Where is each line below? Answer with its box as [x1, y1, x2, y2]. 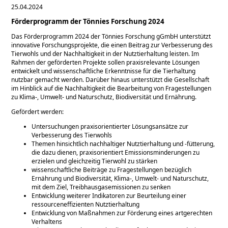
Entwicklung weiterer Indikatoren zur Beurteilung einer [32, 191, 187, 201]
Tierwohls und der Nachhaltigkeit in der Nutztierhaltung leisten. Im [11, 49, 199, 59]
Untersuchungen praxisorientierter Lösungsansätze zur [32, 122, 189, 131]
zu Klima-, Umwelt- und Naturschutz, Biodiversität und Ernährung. [11, 93, 197, 102]
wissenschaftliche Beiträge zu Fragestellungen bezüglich [32, 165, 192, 175]
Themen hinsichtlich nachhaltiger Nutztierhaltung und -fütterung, [32, 139, 215, 149]
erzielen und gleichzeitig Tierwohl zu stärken [32, 157, 158, 166]
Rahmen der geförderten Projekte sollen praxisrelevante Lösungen [11, 58, 200, 67]
